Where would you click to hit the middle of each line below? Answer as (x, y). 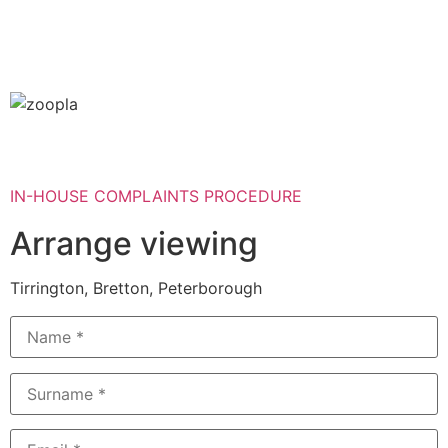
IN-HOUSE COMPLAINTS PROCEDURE (156, 196)
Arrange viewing (134, 244)
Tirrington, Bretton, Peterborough (136, 288)
